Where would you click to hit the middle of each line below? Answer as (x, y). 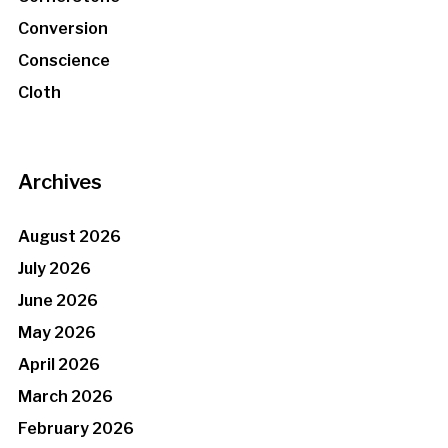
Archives (59, 182)
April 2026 (58, 365)
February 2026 (75, 429)
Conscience (63, 61)
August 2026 (69, 237)
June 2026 (57, 301)
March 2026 (65, 397)
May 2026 (56, 333)
